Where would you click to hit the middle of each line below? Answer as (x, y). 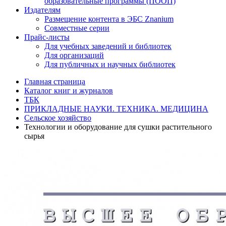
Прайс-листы (47, 37)
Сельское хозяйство (58, 118)
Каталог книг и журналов (69, 91)
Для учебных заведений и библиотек (108, 46)
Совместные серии (77, 28)
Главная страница (55, 81)
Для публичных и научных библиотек (110, 64)
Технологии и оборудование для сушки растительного (118, 127)
